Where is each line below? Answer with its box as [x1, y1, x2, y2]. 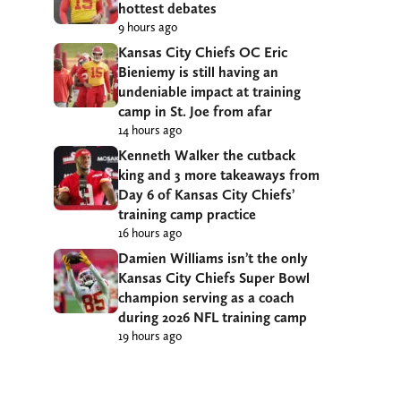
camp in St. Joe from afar [118, 103, 272, 121]
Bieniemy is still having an [118, 64, 278, 81]
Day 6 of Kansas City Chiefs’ [118, 186, 294, 204]
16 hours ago [118, 226, 182, 241]
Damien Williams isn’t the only [118, 250, 308, 268]
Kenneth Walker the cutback [118, 147, 295, 165]
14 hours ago [118, 123, 182, 138]
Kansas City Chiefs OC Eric [118, 44, 287, 62]
